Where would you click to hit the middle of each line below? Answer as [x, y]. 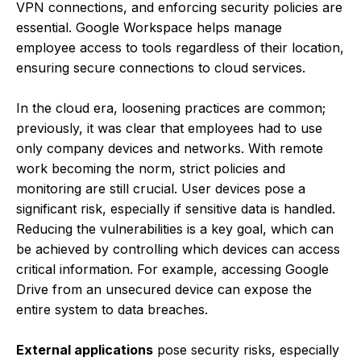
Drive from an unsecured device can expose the [164, 289]
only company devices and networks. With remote [170, 148]
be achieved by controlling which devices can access [178, 249]
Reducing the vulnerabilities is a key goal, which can [175, 228]
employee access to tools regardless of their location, [180, 47]
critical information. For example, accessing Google [172, 269]
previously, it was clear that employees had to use [169, 128]
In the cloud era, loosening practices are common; [171, 108]
